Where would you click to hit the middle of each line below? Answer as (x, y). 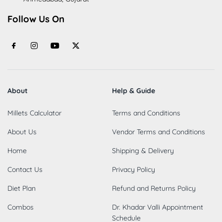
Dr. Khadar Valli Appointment (157, 207)
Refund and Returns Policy (154, 188)
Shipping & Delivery (143, 150)
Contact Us (25, 169)
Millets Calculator (34, 113)
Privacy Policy (133, 169)
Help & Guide (133, 90)
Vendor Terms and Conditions (158, 132)
